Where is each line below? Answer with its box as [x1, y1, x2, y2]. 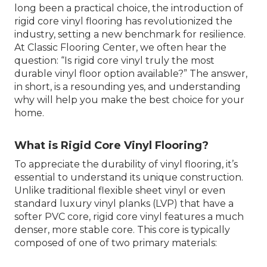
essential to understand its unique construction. [14, 172, 243, 183]
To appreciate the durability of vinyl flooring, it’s [14, 159, 238, 170]
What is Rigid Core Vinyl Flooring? [14, 139, 209, 152]
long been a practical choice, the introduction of [14, 2, 243, 14]
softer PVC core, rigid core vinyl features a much [14, 211, 244, 222]
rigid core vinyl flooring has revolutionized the [14, 15, 232, 27]
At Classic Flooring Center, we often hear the [14, 42, 226, 53]
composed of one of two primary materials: [14, 237, 217, 249]
